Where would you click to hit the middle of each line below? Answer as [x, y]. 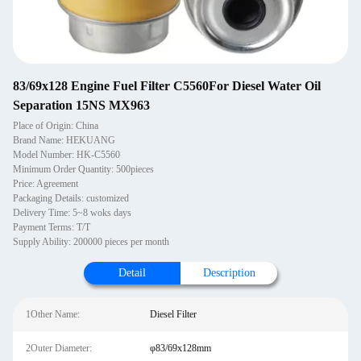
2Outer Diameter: [59, 348]
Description [229, 273]
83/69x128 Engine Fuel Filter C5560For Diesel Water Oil [167, 86]
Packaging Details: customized [71, 198]
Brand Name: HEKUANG [64, 140]
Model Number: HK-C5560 [66, 155]
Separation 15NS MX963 [81, 105]
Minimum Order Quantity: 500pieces [83, 169]
